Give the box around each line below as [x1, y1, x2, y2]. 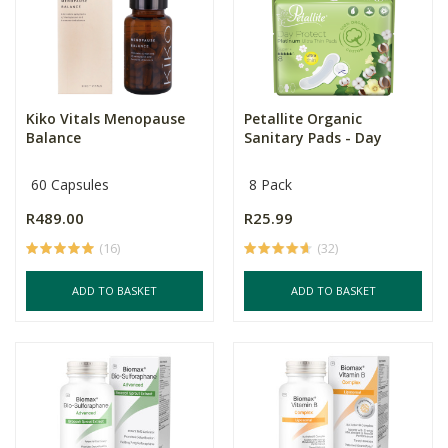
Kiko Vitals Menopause [26, 109, 185, 128]
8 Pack [249, 175, 293, 194]
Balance [26, 128, 81, 147]
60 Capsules [31, 175, 109, 194]
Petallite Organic [244, 109, 363, 128]
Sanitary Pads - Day [244, 128, 383, 147]
